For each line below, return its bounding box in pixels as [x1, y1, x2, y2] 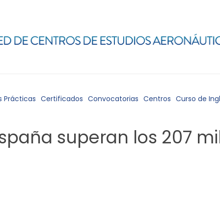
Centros [143, 94, 171, 104]
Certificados [41, 94, 83, 104]
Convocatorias [88, 94, 138, 104]
